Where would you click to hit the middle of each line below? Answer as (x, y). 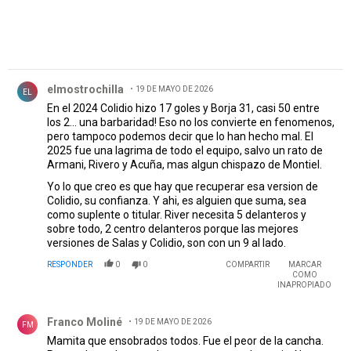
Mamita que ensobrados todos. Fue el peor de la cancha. (185, 341)
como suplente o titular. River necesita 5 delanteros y (177, 215)
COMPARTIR (248, 265)
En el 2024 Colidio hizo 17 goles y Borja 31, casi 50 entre (183, 109)
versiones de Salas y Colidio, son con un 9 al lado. (166, 243)
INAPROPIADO (304, 285)
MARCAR (304, 265)
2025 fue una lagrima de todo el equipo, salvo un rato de (185, 151)
